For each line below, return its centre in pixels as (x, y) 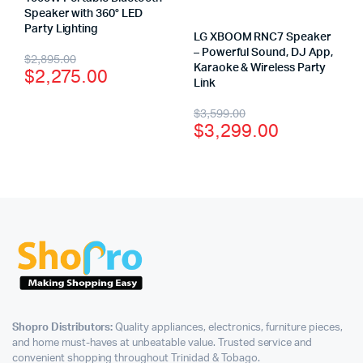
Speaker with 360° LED (83, 14)
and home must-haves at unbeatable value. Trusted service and (162, 344)
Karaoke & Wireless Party (260, 68)
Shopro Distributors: (63, 328)
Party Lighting (62, 30)
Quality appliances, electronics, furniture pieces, (228, 328)
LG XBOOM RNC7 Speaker (263, 38)
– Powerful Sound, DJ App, (264, 53)
